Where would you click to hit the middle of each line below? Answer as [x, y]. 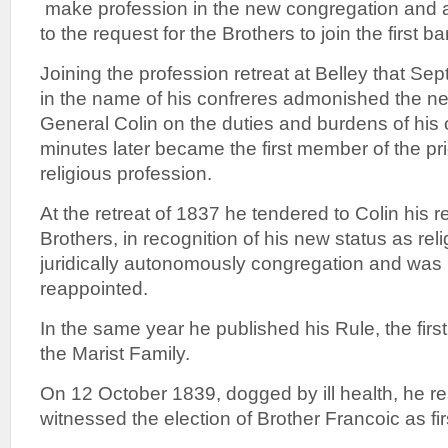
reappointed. [94, 288]
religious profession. [126, 173]
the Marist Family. [115, 353]
